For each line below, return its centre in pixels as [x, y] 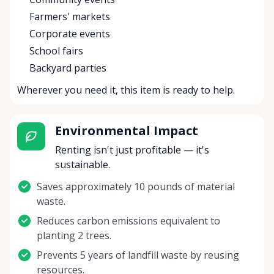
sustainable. [82, 165]
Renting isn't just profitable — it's [132, 150]
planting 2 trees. [74, 236]
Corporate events [70, 34]
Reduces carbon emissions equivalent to [128, 221]
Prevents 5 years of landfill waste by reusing [138, 255]
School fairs [56, 51]
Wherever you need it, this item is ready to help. [126, 90]
